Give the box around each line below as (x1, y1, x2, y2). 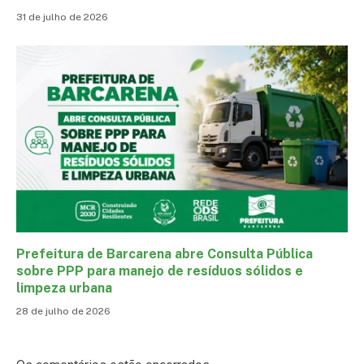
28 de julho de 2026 (16, 305, 110, 317)
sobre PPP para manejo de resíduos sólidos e (16, 262, 303, 279)
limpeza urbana (16, 279, 112, 296)
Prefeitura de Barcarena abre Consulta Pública (16, 245, 313, 262)
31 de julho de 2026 (16, 11, 108, 24)
